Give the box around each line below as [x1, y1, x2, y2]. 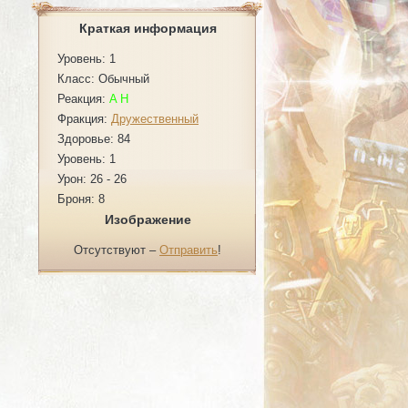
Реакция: [57, 92, 109, 106]
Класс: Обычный [57, 72, 149, 86]
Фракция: [57, 112, 111, 126]
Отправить [159, 243, 218, 257]
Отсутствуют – [74, 243, 159, 257]
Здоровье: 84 [57, 132, 130, 146]
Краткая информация [78, 21, 217, 36]
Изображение [104, 212, 191, 227]
